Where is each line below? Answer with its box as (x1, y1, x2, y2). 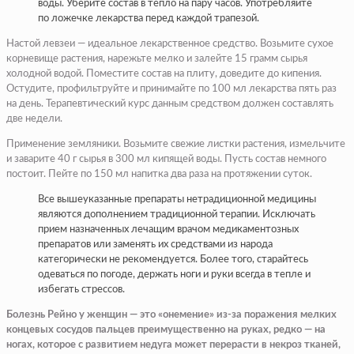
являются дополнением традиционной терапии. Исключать (38, 209, 315, 220)
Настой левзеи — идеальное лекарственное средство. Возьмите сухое (6, 39, 333, 50)
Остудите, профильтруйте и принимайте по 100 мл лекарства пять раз (6, 84, 337, 95)
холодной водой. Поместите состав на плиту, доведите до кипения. (6, 69, 322, 80)
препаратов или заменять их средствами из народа (38, 239, 273, 250)
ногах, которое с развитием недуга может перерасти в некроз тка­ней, (6, 340, 341, 351)
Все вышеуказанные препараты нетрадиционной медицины (38, 194, 316, 205)
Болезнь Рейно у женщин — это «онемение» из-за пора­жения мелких (6, 310, 337, 321)
